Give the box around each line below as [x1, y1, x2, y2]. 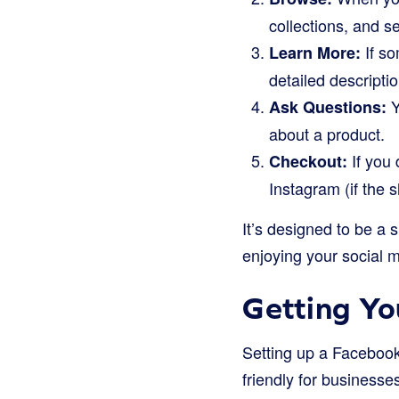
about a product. [269, 122, 385, 145]
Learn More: [269, 41, 361, 64]
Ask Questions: [269, 95, 387, 118]
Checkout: [269, 150, 347, 173]
